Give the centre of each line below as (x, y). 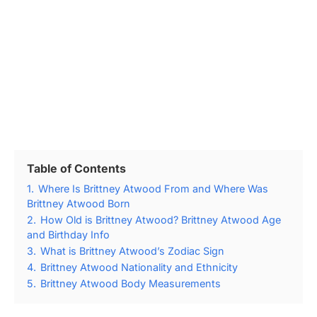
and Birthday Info (68, 235)
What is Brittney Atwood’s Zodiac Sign (132, 251)
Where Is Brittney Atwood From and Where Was (153, 189)
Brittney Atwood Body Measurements (131, 283)
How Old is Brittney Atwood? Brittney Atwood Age (161, 220)
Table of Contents (76, 168)
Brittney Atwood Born (79, 203)
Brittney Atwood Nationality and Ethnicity (139, 267)
